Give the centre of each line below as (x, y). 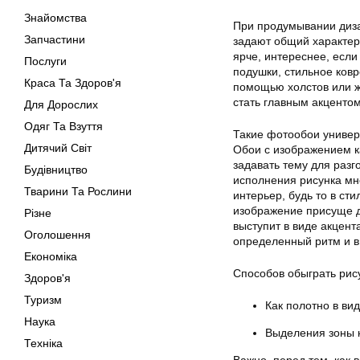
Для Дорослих (61, 104)
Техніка (43, 343)
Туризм (43, 300)
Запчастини (55, 39)
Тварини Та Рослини (78, 191)
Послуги (45, 61)
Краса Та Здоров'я (73, 83)
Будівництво (56, 170)
